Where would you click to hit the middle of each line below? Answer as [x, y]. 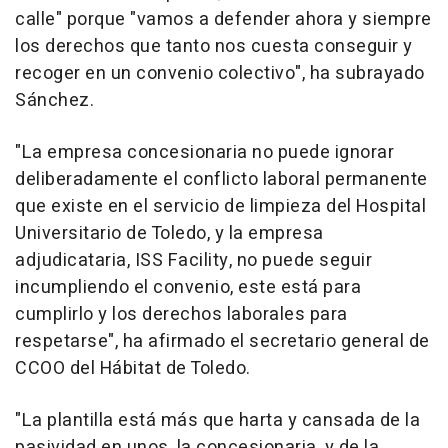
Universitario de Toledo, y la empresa [169, 233]
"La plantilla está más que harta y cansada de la [217, 420]
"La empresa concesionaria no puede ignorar [204, 152]
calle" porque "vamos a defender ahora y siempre [223, 19]
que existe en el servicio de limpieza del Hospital [220, 206]
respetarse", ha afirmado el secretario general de [222, 341]
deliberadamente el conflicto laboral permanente [221, 179]
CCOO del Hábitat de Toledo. [133, 368]
